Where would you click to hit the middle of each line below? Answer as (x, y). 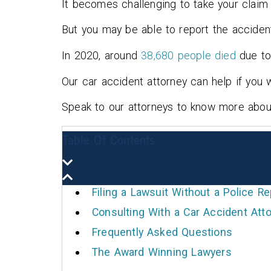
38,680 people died (188, 55)
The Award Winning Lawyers (162, 252)
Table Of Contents (109, 139)
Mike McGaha (190, 95)
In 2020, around (102, 55)
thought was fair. (190, 65)
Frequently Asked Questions (162, 232)
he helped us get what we (190, 47)
